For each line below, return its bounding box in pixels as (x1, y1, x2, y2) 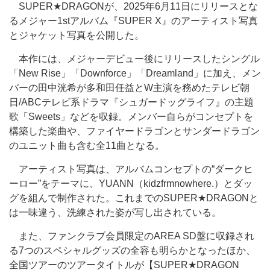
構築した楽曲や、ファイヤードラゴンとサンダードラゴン (9, 126, 260, 136)
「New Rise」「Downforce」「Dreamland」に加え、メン (9, 68, 261, 78)
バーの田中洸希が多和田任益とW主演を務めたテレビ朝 (9, 83, 250, 93)
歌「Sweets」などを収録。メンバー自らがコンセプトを (9, 111, 253, 122)
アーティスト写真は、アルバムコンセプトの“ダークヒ (9, 164, 253, 174)
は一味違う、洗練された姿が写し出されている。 (9, 207, 221, 218)
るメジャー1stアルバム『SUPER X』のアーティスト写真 (9, 16, 258, 26)
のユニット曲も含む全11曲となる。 (9, 140, 165, 151)
